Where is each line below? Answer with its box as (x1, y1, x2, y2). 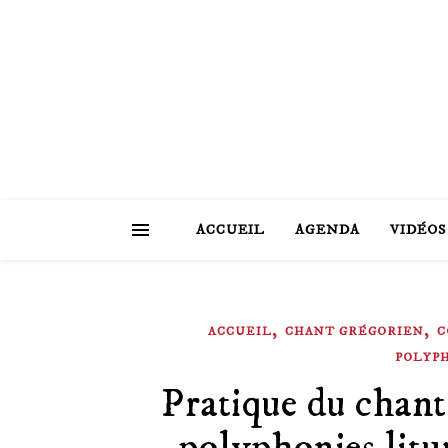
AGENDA (294, 221, 360, 239)
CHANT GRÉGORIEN (284, 324, 424, 339)
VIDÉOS (389, 221, 446, 239)
